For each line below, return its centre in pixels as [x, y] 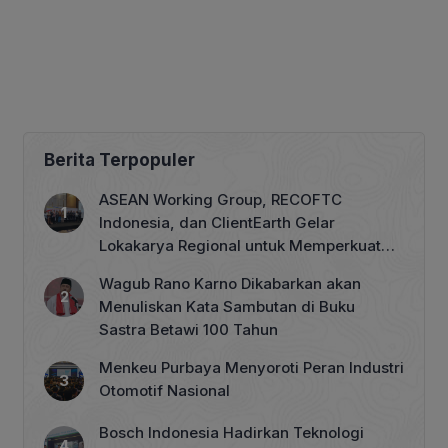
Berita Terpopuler [119, 159]
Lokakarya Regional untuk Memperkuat [240, 245]
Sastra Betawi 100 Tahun [188, 329]
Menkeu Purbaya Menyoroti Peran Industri [251, 367]
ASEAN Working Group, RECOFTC [220, 199]
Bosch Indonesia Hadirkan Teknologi [231, 432]
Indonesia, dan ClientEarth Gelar [217, 222]
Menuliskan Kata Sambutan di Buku [227, 306]
